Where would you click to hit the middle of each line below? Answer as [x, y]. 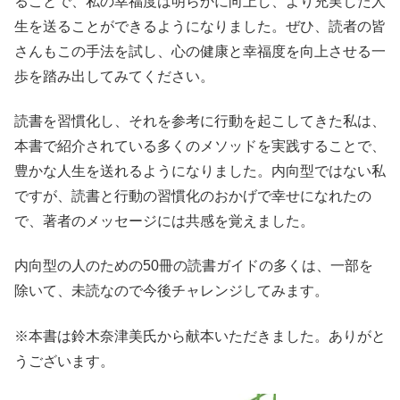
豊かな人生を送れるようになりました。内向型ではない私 [200, 171]
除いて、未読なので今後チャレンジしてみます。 [171, 291]
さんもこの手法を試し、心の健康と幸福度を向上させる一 [200, 51]
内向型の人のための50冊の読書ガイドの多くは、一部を [194, 266]
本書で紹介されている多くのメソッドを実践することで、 [200, 146]
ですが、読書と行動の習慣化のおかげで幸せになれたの [193, 196]
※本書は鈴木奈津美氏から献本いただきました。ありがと [200, 336]
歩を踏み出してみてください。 [114, 76]
